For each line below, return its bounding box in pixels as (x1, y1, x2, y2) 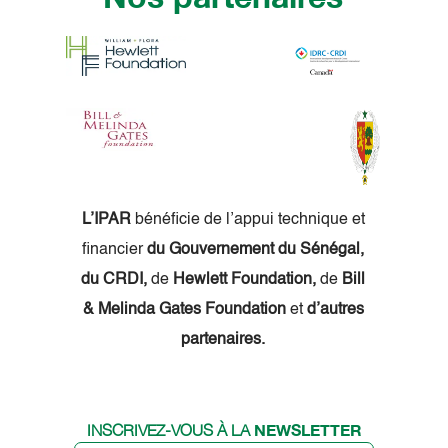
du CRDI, (81, 272, 147, 289)
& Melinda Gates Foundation (82, 302, 290, 319)
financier (82, 242, 147, 259)
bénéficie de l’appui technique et (130, 212, 365, 229)
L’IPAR (81, 212, 131, 229)
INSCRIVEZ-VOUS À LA (86, 420, 254, 439)
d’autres (306, 302, 364, 319)
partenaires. (181, 332, 265, 349)
